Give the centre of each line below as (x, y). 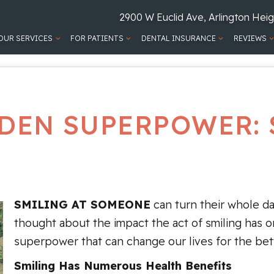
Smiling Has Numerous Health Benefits (123, 266)
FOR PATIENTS (97, 38)
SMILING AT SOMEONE (82, 205)
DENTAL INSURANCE (178, 38)
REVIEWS (250, 38)
